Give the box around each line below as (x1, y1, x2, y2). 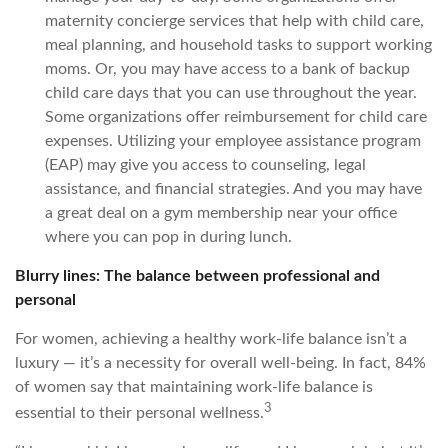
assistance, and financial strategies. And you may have (45, 180, 422, 197)
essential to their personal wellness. (15, 404, 264, 421)
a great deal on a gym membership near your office (45, 204, 397, 221)
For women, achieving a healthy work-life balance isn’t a (15, 330, 407, 347)
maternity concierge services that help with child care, (45, 12, 424, 29)
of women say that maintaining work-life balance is (15, 378, 373, 395)
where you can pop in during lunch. (45, 228, 292, 245)
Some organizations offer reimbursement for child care (45, 108, 427, 125)
